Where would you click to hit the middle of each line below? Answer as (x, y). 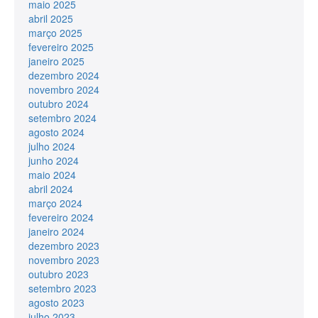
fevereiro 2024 (61, 217)
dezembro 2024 (64, 75)
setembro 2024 (62, 117)
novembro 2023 (64, 259)
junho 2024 (54, 160)
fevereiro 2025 (61, 46)
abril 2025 (51, 18)
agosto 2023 (56, 302)
